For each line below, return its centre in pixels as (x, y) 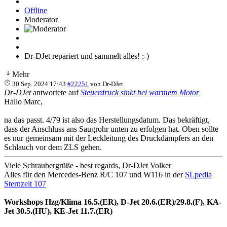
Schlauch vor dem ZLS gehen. (53, 147)
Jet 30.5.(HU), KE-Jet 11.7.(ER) (58, 211)
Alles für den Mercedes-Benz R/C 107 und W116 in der (94, 174)
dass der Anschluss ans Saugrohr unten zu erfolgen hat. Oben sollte (111, 129)
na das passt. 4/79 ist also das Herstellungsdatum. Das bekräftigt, (107, 120)
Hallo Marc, (23, 101)
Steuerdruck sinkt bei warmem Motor (140, 92)
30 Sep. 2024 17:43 (39, 84)
